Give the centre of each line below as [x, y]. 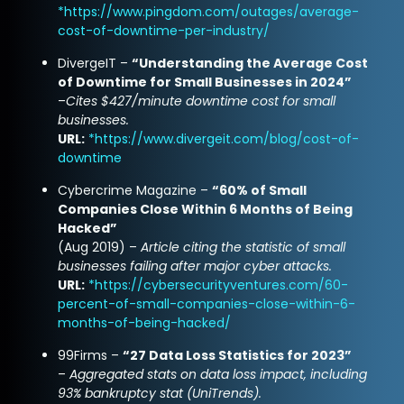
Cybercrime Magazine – [135, 190]
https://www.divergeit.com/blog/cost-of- [227, 138]
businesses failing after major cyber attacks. [195, 266]
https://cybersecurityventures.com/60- [222, 285]
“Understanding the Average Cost [250, 63]
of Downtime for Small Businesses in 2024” [205, 82]
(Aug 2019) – [100, 247]
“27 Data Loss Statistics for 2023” [238, 355]
